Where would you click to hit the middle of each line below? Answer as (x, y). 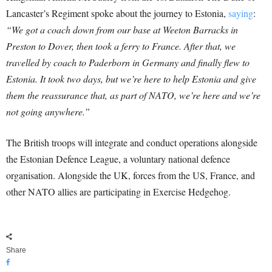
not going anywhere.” (48, 112)
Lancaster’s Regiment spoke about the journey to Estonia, (117, 13)
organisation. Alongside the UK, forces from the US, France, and (131, 175)
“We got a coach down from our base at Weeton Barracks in (122, 30)
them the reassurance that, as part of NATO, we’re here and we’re (133, 95)
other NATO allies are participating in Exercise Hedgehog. (118, 192)
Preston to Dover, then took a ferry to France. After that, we (121, 46)
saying (241, 13)
